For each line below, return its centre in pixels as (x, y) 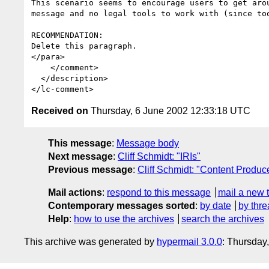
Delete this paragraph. (84, 46)
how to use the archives (124, 219)
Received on (60, 110)
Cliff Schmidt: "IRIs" (159, 156)
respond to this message (159, 192)
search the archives (222, 219)
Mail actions (75, 192)
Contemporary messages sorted (122, 205)
